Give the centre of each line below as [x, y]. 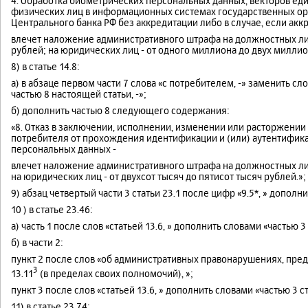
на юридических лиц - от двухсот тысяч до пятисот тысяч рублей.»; [158, 177]
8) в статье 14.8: [45, 67]
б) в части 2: [37, 243]
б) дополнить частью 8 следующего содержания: [120, 111]
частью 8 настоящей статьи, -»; [79, 94]
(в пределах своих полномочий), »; [117, 274]
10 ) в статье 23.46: [52, 210]
